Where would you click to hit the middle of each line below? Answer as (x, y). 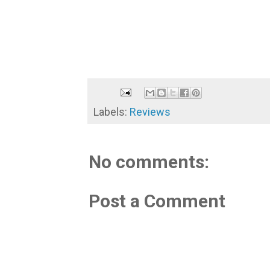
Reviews (150, 111)
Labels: (111, 111)
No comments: (149, 162)
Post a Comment (157, 201)
